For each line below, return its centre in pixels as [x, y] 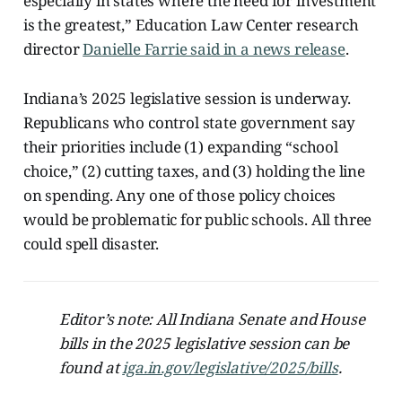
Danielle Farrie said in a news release [214, 49]
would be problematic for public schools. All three [197, 220]
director [53, 49]
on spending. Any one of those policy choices [179, 196]
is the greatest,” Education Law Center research [191, 25]
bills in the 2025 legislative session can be [204, 344]
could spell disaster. [91, 244]
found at [91, 368]
